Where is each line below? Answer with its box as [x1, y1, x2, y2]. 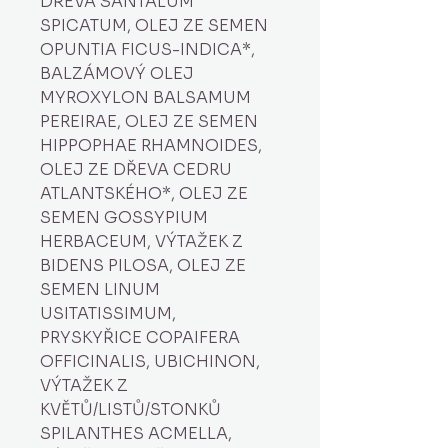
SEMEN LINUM [40, 279, 160, 300]
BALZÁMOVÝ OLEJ [40, 63, 194, 84]
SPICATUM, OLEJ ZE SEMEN [40, 15, 268, 36]
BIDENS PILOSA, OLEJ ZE [40, 255, 246, 276]
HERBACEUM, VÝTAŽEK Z [40, 231, 243, 252]
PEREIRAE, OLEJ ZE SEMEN [40, 111, 258, 132]
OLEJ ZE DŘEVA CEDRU [40, 159, 232, 180]
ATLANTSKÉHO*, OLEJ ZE [40, 183, 248, 204]
